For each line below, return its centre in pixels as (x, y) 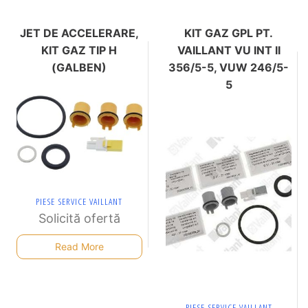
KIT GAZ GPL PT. (229, 33)
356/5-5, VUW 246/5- (229, 67)
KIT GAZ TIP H (79, 50)
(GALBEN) (79, 67)
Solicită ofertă (79, 219)
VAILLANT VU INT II (229, 50)
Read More (79, 247)
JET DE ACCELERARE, (79, 33)
